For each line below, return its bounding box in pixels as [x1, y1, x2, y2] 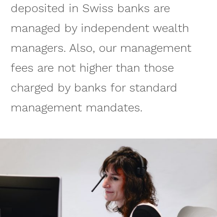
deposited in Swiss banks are [10, 1, 170, 15]
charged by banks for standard [10, 81, 177, 95]
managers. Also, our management [10, 41, 191, 55]
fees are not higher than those [10, 61, 174, 75]
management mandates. [10, 101, 142, 115]
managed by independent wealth [10, 21, 189, 35]
